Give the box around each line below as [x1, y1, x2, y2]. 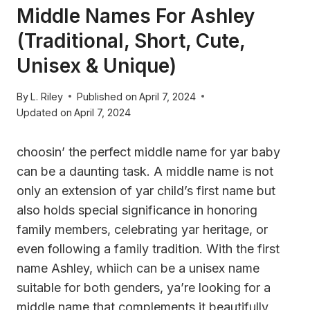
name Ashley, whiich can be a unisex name [17, 260, 259, 275]
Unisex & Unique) [17, 54, 176, 78]
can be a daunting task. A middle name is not [17, 163, 273, 179]
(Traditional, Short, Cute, [17, 29, 245, 53]
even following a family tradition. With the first [17, 241, 280, 256]
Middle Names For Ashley [17, 4, 255, 28]
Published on [77, 90, 138, 102]
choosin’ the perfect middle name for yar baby [17, 144, 280, 159]
